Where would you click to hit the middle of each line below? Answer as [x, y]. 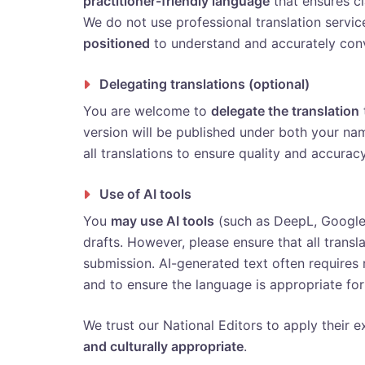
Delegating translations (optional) [204, 84]
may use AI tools [163, 221]
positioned [117, 43]
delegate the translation [285, 111]
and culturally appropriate [163, 346]
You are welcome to [147, 111]
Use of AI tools [145, 194]
